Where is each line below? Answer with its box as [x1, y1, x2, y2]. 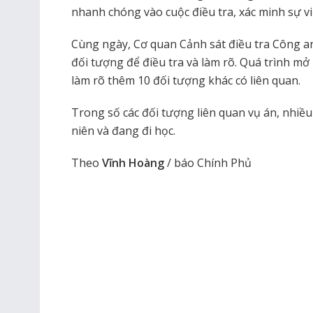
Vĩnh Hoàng [102, 154, 164, 170]
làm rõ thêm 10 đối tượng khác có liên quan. [71, 72, 300, 88]
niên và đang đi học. [71, 122, 175, 138]
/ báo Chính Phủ [164, 154, 252, 170]
